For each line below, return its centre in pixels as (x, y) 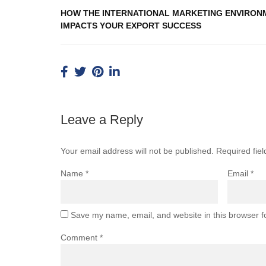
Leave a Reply (102, 119)
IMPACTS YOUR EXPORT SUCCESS (131, 25)
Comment (80, 237)
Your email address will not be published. (137, 151)
